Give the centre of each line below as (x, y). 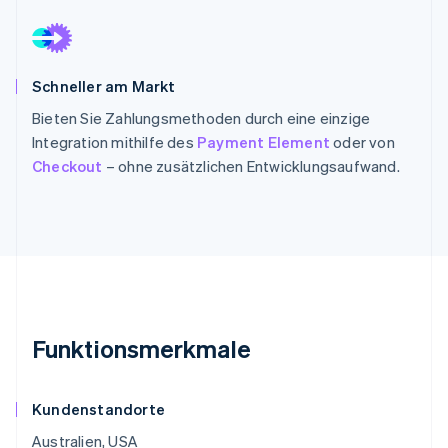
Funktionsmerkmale (141, 349)
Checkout (67, 166)
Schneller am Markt (104, 86)
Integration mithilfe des (114, 142)
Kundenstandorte (98, 409)
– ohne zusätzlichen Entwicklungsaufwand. (251, 166)
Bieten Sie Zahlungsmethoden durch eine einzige (201, 118)
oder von (362, 142)
